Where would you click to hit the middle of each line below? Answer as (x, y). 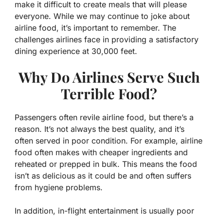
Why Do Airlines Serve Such (109, 77)
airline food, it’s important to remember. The (95, 28)
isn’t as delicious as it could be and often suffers (103, 176)
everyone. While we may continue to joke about (102, 16)
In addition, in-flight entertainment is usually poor (104, 211)
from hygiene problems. (59, 188)
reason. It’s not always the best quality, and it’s (100, 129)
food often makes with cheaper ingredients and (101, 153)
